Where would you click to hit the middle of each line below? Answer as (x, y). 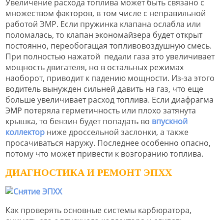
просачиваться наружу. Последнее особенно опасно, (108, 143)
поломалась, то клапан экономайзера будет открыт (104, 35)
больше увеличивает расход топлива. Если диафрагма (110, 99)
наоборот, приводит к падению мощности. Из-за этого (110, 78)
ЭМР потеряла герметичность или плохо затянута (101, 110)
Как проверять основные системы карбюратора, (98, 210)
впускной (170, 121)
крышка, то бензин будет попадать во (79, 121)
